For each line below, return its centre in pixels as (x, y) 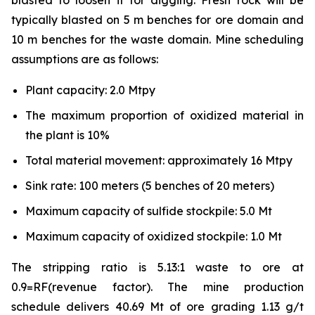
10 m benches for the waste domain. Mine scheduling (157, 40)
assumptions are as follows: (85, 59)
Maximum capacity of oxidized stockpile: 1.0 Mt (154, 237)
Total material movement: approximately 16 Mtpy (159, 161)
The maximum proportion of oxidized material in (165, 116)
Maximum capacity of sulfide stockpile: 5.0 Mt (149, 211)
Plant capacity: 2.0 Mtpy (90, 90)
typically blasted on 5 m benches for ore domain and (157, 20)
